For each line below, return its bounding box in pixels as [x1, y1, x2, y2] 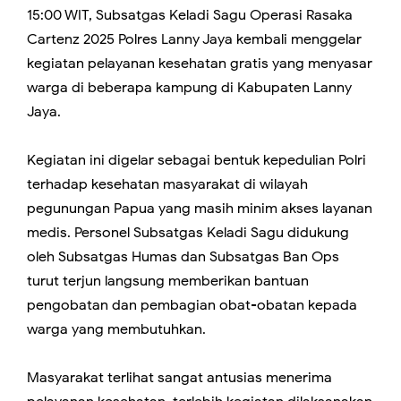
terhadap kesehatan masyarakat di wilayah [27, 175, 308, 194]
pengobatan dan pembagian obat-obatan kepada [27, 296, 357, 315]
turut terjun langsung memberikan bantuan [27, 272, 309, 291]
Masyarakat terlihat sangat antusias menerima [27, 369, 332, 388]
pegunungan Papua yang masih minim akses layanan [27, 200, 372, 218]
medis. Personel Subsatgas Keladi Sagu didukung [27, 224, 349, 243]
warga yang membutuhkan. [27, 320, 206, 339]
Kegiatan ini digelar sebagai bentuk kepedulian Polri [27, 151, 366, 170]
